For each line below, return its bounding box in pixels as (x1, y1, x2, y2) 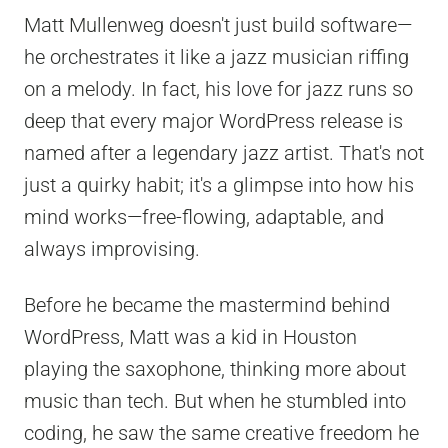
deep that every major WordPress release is (24, 109, 403, 134)
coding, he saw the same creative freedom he (24, 421, 419, 446)
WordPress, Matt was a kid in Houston (24, 325, 357, 350)
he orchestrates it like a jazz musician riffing (24, 45, 409, 70)
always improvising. (24, 237, 200, 262)
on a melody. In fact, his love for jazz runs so (24, 77, 413, 102)
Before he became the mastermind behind (24, 293, 390, 318)
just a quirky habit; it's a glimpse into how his (24, 173, 414, 198)
